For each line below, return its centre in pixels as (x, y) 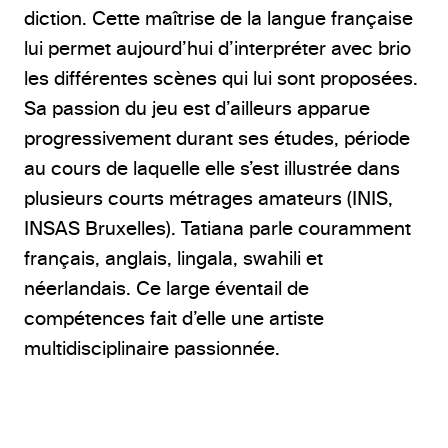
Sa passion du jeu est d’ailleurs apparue (197, 108)
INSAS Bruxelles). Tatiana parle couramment (217, 228)
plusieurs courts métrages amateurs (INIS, (208, 198)
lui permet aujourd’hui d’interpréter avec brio (217, 48)
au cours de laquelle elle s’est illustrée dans (212, 168)
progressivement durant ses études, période (217, 138)
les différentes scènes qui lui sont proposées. (221, 78)
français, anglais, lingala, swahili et (173, 258)
